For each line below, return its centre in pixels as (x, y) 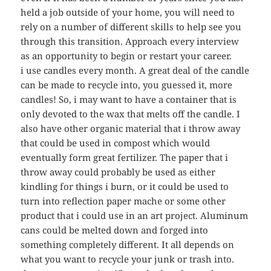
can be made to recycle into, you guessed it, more (127, 85)
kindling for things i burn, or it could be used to (125, 187)
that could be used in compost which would (116, 143)
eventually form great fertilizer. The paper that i (125, 158)
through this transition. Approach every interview (130, 41)
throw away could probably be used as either (118, 172)
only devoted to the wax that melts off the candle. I (131, 114)
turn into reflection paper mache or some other (123, 201)
